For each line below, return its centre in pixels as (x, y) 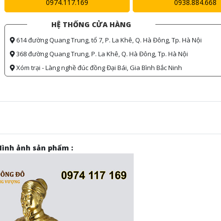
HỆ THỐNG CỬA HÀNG (91, 25)
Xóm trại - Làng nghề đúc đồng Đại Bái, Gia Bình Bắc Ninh (98, 68)
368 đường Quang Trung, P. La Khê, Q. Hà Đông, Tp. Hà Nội (101, 54)
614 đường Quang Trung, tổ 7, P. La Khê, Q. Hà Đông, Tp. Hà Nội (108, 40)
